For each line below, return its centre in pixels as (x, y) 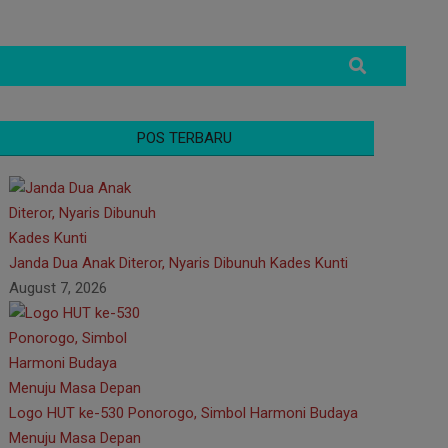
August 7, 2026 (58, 288)
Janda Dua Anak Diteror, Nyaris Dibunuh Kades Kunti (178, 263)
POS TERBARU (184, 138)
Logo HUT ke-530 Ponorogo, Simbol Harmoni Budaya (183, 413)
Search (366, 57)
